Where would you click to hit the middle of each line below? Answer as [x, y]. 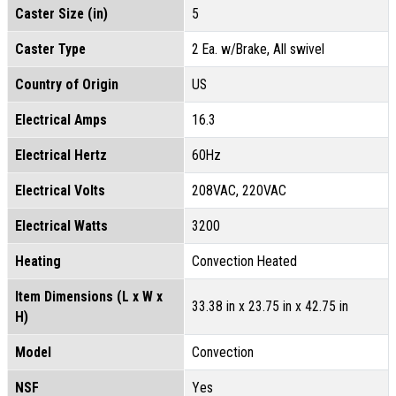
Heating [38, 261]
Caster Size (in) [61, 13]
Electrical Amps [61, 119]
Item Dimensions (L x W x [89, 296]
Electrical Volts [60, 190]
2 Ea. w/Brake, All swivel [258, 49]
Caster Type [50, 49]
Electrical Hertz [61, 155]
